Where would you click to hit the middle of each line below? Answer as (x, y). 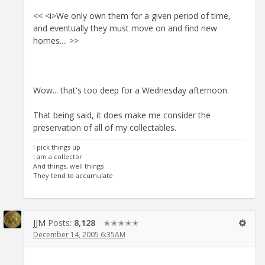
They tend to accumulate (73, 175)
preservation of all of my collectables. (105, 127)
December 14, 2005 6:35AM (79, 234)
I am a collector (58, 156)
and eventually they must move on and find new (125, 28)
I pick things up (57, 147)
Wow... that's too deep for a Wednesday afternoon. (131, 90)
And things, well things (68, 166)
